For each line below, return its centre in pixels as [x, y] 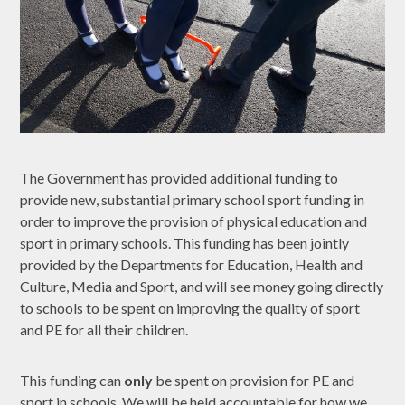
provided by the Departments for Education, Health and [192, 264]
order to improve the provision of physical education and [194, 221]
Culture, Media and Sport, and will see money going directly [202, 286]
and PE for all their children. [106, 329]
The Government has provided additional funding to [179, 177]
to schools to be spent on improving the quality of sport [190, 307]
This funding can [72, 380]
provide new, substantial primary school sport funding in [193, 199]
